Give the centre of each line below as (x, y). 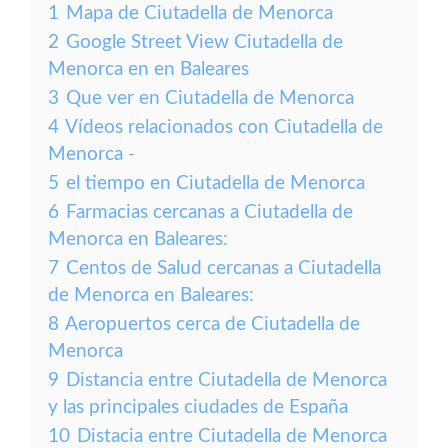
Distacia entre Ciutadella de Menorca (232, 436)
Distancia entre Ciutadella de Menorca (226, 380)
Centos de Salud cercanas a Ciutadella (223, 268)
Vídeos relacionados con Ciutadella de (224, 127)
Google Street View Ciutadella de (204, 42)
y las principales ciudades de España (198, 407)
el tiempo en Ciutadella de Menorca (215, 183)
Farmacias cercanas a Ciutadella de (209, 212)
